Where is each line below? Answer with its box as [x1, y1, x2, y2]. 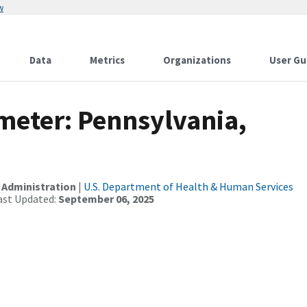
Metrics [90, 53, 125, 66]
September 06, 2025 [58, 192, 154, 206]
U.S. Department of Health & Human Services [84, 180, 293, 193]
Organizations [163, 53, 231, 66]
